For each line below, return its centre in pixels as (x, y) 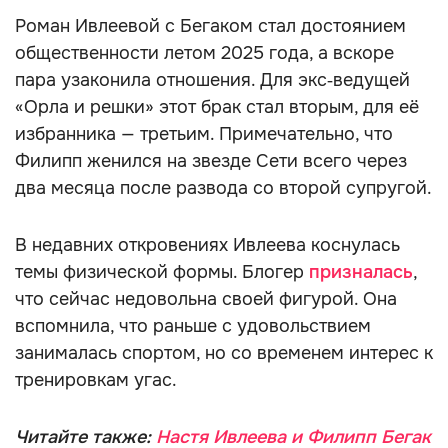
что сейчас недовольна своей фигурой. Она (206, 299)
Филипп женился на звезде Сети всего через (211, 161)
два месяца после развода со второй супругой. (223, 188)
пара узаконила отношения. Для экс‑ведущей (212, 80)
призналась (361, 272)
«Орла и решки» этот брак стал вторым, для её (217, 107)
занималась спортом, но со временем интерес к (224, 353)
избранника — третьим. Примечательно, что (204, 134)
